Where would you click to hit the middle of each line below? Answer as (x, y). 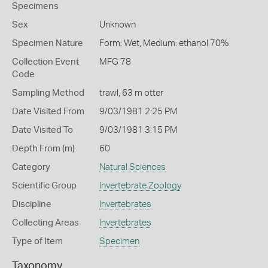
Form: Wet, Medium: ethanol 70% (164, 43)
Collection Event (45, 62)
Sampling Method (48, 93)
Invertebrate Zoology (140, 186)
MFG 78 (115, 62)
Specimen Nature (48, 43)
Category (31, 167)
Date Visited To (42, 130)
